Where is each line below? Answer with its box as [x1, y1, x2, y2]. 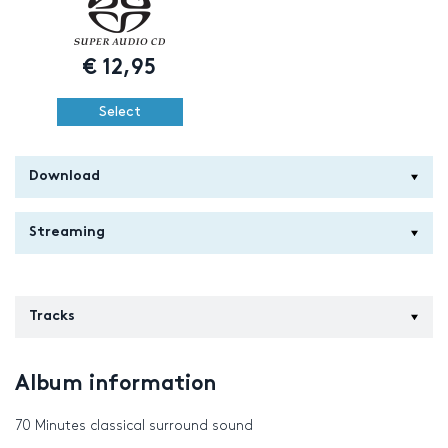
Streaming [29, 226, 105, 240]
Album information [15, 375, 216, 396]
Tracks [29, 310, 75, 324]
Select [98, 105, 141, 119]
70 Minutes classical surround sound [15, 418, 253, 432]
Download [29, 170, 100, 184]
